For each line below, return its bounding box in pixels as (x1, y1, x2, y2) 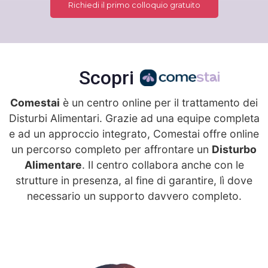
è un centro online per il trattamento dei (60, 96, 258, 109)
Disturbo (212, 142, 257, 156)
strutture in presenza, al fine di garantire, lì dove (16, 173, 252, 187)
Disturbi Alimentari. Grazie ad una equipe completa (8, 111, 260, 124)
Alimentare (24, 158, 82, 171)
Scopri (79, 66, 134, 89)
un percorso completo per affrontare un (11, 142, 212, 156)
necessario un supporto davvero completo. (26, 189, 242, 202)
